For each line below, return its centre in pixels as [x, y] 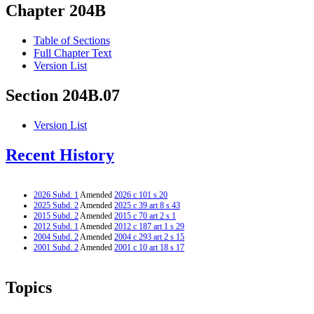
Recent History [60, 155]
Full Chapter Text [73, 53]
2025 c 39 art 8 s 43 [147, 205]
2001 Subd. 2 [56, 247]
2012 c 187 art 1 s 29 [149, 226]
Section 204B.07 [63, 96]
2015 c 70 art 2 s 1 [145, 216]
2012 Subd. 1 [56, 226]
